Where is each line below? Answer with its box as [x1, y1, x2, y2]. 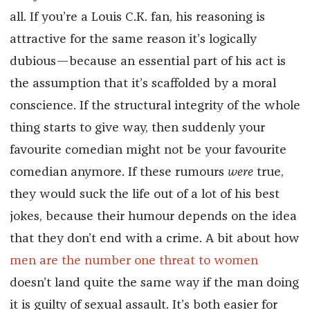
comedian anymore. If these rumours [9, 166, 228, 179]
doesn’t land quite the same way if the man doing [9, 277, 299, 290]
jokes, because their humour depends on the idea [9, 210, 297, 224]
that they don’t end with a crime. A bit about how [9, 232, 300, 246]
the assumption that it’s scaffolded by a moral [9, 77, 276, 91]
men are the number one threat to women [9, 255, 258, 268]
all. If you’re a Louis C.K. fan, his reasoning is [9, 11, 265, 24]
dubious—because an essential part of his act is [9, 55, 286, 69]
